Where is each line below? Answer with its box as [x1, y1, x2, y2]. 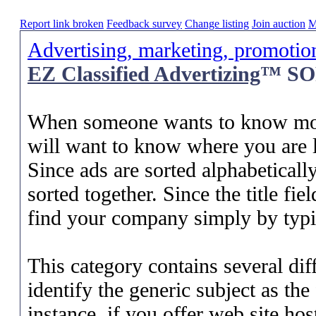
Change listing [185, 18, 249, 30]
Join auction [252, 18, 305, 30]
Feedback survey [107, 18, 182, 30]
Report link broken [20, 18, 104, 30]
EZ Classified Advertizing [28, 62, 260, 85]
